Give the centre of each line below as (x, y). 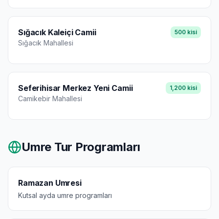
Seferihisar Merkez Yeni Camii (76, 88)
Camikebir (34, 99)
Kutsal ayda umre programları (65, 195)
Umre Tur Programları (81, 147)
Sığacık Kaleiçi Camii (57, 32)
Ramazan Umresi (50, 183)
